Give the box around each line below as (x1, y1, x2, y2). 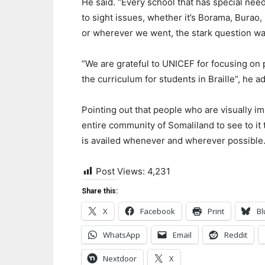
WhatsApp (103, 230, 140, 240)
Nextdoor (103, 253, 137, 264)
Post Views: (96, 166, 145, 177)
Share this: (82, 187, 118, 195)
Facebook (140, 206, 175, 216)
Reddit (224, 230, 247, 240)
